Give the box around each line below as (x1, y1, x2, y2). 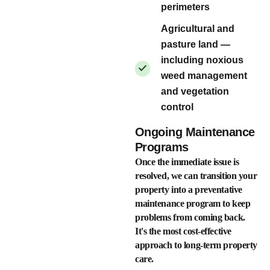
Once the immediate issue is (135, 156, 239, 167)
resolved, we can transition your (135, 170, 257, 181)
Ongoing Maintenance (135, 125, 255, 139)
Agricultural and (161, 23, 234, 34)
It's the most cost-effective (135, 225, 231, 236)
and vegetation (161, 86, 229, 96)
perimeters (161, 1, 210, 12)
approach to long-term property (135, 239, 258, 250)
